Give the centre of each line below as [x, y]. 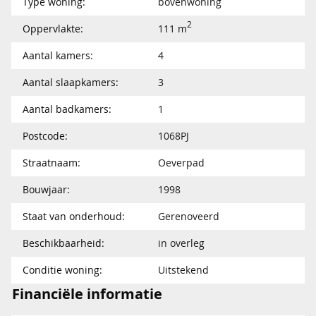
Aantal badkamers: [67, 109]
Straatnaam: [51, 162]
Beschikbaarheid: [63, 243]
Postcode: [45, 135]
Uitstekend [183, 269]
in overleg [181, 243]
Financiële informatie [87, 293]
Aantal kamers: [58, 55]
